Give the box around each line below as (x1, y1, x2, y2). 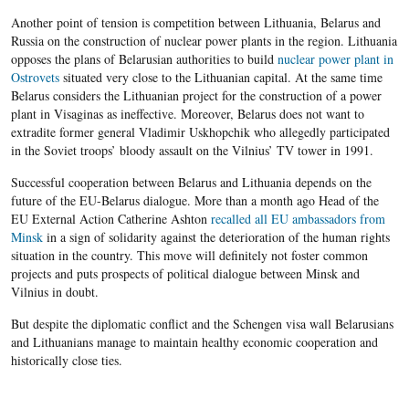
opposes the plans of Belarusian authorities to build (10, 50, 278, 68)
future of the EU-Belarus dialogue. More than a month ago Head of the (10, 192, 379, 210)
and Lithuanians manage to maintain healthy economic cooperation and (10, 333, 378, 351)
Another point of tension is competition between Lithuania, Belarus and (10, 14, 381, 32)
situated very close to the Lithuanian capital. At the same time (58, 68, 383, 87)
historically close (10, 351, 101, 370)
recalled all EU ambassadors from (210, 210, 385, 228)
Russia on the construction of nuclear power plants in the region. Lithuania (10, 32, 397, 50)
